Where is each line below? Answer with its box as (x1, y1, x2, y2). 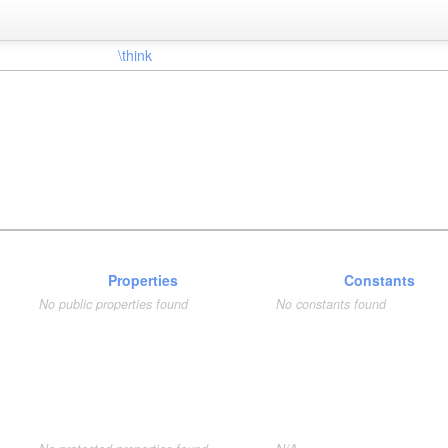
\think (117, 45, 152, 65)
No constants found (275, 295, 386, 313)
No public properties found (39, 295, 189, 313)
